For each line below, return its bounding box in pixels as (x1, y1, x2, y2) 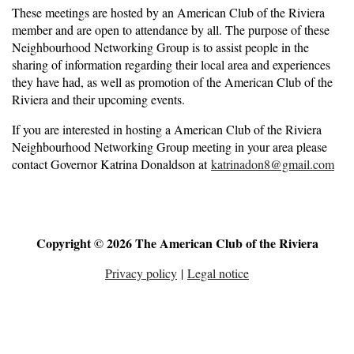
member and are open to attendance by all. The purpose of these (12, 21, 330, 38)
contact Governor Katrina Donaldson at (12, 155, 211, 172)
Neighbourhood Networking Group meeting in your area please (12, 137, 327, 155)
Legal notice (187, 264, 249, 281)
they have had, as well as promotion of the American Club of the (12, 73, 333, 90)
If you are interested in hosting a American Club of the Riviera (12, 120, 322, 137)
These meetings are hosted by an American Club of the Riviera (12, 3, 325, 21)
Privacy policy (105, 264, 177, 281)
